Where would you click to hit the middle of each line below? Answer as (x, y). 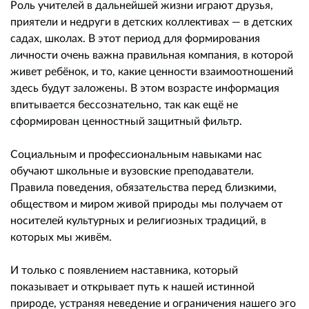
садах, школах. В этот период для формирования (135, 38)
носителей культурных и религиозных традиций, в (138, 220)
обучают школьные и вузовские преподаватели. (132, 170)
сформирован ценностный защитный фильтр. (126, 121)
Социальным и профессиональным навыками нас (136, 154)
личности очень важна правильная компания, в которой (152, 54)
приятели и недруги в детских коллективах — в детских (151, 21)
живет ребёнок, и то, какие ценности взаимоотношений (152, 71)
